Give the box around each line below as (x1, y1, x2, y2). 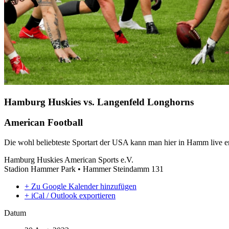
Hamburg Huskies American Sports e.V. (4, 155, 133, 165)
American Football (4, 117, 83, 128)
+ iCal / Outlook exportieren (25, 191, 116, 200)
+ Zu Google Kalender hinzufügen (25, 182, 136, 191)
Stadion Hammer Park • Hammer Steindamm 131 (4, 165, 164, 174)
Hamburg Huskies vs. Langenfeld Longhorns (4, 96, 194, 107)
